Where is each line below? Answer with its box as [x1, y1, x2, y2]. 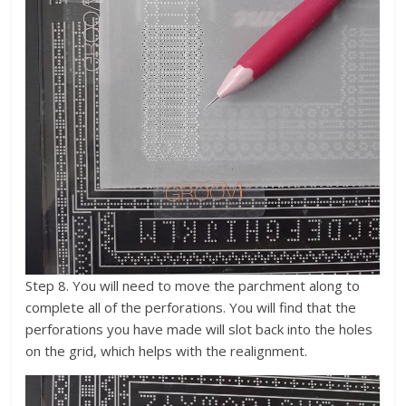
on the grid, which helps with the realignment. [25, 341, 308, 360]
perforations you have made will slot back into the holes [25, 319, 373, 338]
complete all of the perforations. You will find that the [25, 297, 357, 316]
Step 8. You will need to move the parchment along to [25, 275, 361, 295]
